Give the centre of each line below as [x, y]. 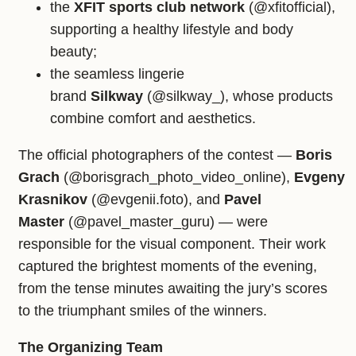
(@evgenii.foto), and [156, 200]
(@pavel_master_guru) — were [166, 222]
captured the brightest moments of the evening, [168, 267]
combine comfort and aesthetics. [153, 119]
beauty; [74, 52]
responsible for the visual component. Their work [172, 244]
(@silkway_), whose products [238, 97]
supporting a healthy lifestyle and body [172, 30]
